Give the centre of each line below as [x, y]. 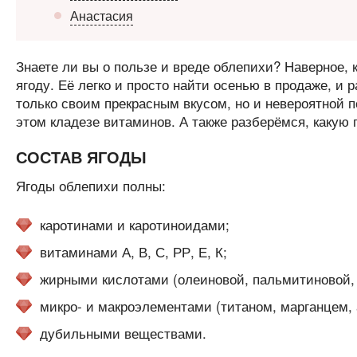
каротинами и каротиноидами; [134, 225]
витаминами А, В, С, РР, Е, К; [133, 252]
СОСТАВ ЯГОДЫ [81, 157]
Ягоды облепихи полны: [90, 186]
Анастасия [101, 16]
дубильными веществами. [123, 333]
